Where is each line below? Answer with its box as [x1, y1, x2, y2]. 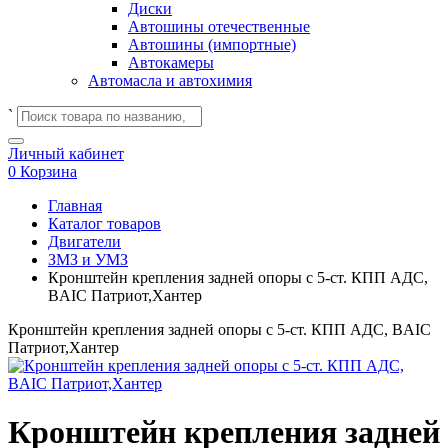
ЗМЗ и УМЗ [48, 251, 128, 268]
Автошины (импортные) [128, 36, 296, 53]
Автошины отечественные [128, 18, 310, 35]
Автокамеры [128, 54, 214, 71]
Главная [48, 197, 102, 214]
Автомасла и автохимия [88, 72, 252, 89]
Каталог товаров [48, 215, 161, 232]
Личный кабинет [8, 145, 124, 162]
